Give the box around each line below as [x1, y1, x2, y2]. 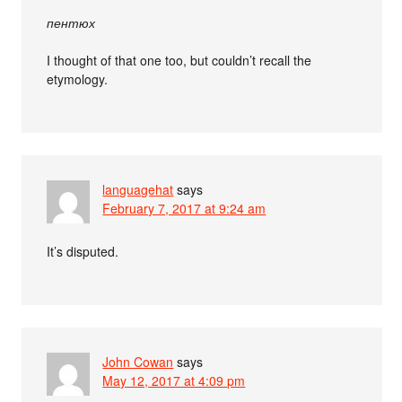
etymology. [47, 69, 109, 88]
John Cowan [102, 352, 174, 371]
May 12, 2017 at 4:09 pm [102, 371, 246, 389]
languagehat [102, 179, 174, 198]
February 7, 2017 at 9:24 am [102, 198, 267, 217]
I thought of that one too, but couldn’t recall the [47, 50, 312, 69]
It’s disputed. [47, 241, 119, 260]
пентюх [47, 13, 96, 31]
